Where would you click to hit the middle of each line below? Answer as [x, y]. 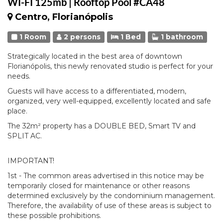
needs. [19, 76]
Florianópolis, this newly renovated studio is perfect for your [110, 66]
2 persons [81, 37]
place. [17, 111]
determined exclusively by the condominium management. [111, 196]
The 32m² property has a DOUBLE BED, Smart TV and [102, 126]
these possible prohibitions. [54, 216]
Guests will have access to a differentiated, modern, [97, 91]
